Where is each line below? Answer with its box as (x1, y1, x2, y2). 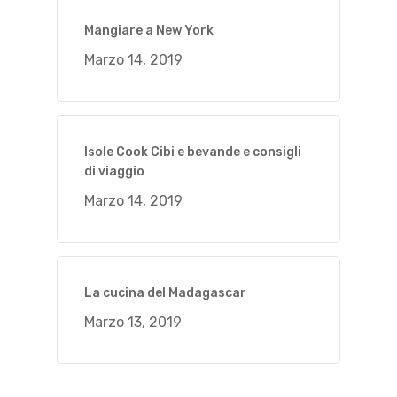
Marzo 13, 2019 (84, 314, 182, 331)
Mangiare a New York (84, 23, 214, 39)
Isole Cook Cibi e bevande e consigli (84, 144, 301, 160)
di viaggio (84, 164, 144, 180)
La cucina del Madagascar (84, 285, 246, 301)
